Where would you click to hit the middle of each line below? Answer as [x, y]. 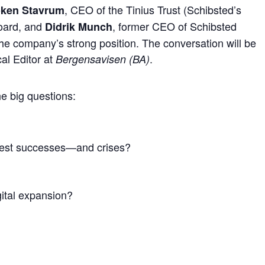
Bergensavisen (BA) [103, 59]
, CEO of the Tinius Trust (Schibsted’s [153, 9]
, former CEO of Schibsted [175, 26]
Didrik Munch [79, 26]
